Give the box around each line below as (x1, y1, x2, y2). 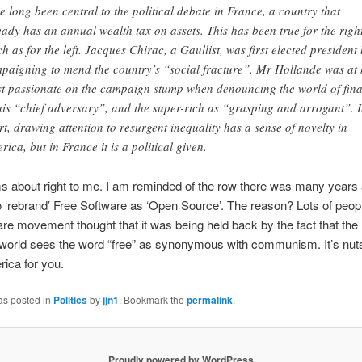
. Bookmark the (118, 293, 187, 307)
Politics (53, 293, 87, 308)
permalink (186, 293, 233, 308)
